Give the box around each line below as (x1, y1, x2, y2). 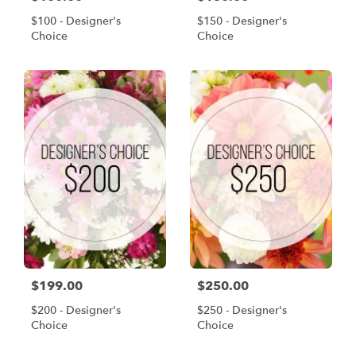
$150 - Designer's (197, 14, 287, 29)
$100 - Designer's (31, 14, 121, 29)
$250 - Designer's (197, 302, 287, 318)
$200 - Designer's (31, 302, 121, 318)
